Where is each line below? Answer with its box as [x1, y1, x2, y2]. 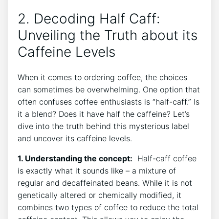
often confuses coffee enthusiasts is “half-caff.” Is [18, 96, 199, 107]
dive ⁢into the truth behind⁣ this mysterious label [18, 121, 189, 131]
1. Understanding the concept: [18, 153, 132, 163]
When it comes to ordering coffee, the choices [18, 72, 187, 82]
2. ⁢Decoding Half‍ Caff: [18, 10, 160, 27]
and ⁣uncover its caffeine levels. [18, 133, 132, 143]
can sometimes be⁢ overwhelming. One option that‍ [18, 84, 200, 94]
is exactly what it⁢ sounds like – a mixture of [18, 165, 176, 175]
